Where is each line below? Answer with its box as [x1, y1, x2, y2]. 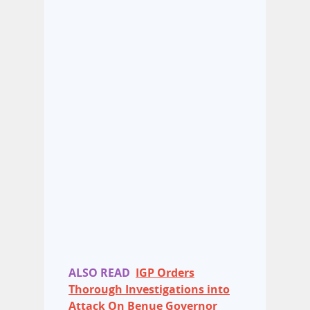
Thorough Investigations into [69, 282, 230, 298]
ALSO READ [69, 265, 130, 281]
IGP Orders [136, 265, 194, 281]
